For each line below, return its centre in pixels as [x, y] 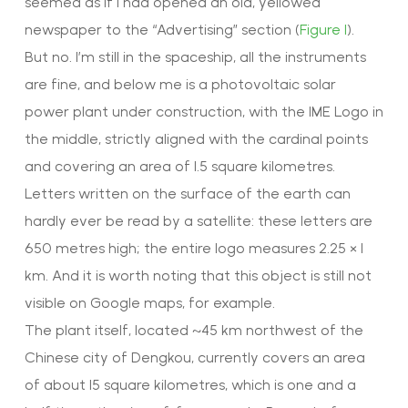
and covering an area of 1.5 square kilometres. [179, 166]
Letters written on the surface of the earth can [187, 193]
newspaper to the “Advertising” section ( [162, 29]
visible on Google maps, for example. [149, 302]
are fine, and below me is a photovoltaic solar [180, 84]
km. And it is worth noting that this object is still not [198, 275]
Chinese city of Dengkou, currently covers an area [194, 357]
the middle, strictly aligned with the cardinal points [196, 138]
